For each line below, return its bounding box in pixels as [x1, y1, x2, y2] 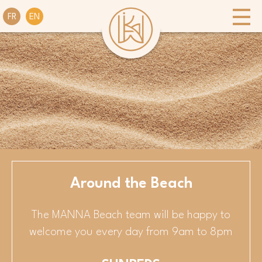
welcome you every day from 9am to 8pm [29, 226, 233, 238]
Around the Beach [70, 177, 192, 191]
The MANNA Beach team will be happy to [32, 209, 230, 221]
